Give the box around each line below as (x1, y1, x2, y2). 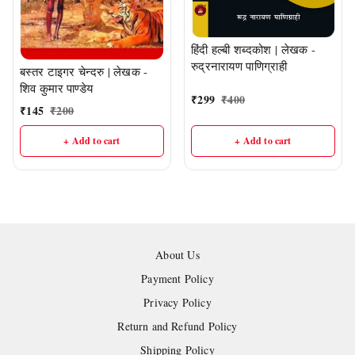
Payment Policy (141, 270, 214, 286)
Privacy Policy (143, 294, 212, 310)
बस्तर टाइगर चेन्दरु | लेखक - (20, 63, 148, 79)
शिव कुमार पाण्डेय (20, 79, 94, 96)
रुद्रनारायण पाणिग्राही (191, 58, 287, 74)
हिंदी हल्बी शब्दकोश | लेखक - (191, 41, 315, 58)
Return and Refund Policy (117, 318, 238, 334)
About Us (155, 246, 200, 262)
